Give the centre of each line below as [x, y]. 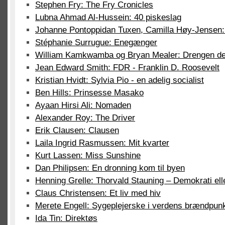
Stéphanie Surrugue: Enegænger [96, 42]
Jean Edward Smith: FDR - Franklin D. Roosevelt [127, 68]
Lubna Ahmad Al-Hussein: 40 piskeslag [108, 17]
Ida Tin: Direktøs [66, 218]
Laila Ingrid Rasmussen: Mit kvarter [102, 143]
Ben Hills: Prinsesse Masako [89, 93]
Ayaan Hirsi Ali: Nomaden [83, 105]
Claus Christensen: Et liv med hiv [98, 193]
